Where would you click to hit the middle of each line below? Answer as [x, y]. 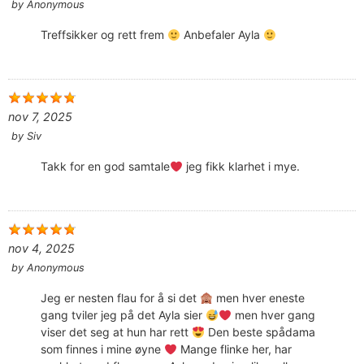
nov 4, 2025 [41, 249]
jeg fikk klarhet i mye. [241, 167]
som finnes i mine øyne [102, 349]
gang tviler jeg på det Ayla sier [123, 315]
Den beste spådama [260, 332]
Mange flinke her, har [234, 349]
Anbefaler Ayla [221, 35]
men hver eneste [258, 298]
